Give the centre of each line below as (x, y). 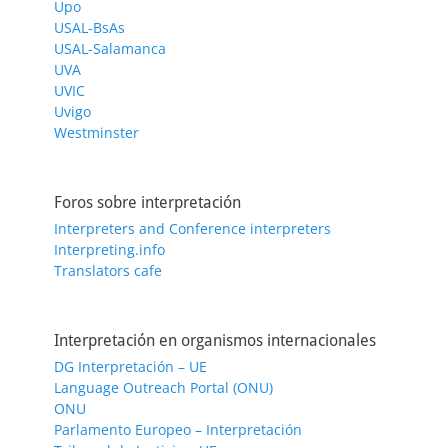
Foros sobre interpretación (147, 202)
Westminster (96, 132)
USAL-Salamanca (110, 48)
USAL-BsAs (89, 27)
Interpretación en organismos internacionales (215, 340)
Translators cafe (108, 270)
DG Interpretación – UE (130, 366)
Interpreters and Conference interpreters (192, 228)
